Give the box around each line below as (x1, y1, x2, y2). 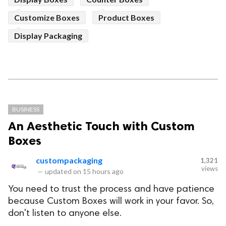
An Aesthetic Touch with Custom (8, 118, 195, 133)
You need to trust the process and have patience (8, 184, 214, 194)
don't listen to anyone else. (8, 208, 122, 218)
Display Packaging (14, 30, 82, 40)
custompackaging (36, 155, 102, 165)
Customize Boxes (14, 12, 80, 22)
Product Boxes (98, 12, 154, 22)
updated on (43, 166, 83, 176)
